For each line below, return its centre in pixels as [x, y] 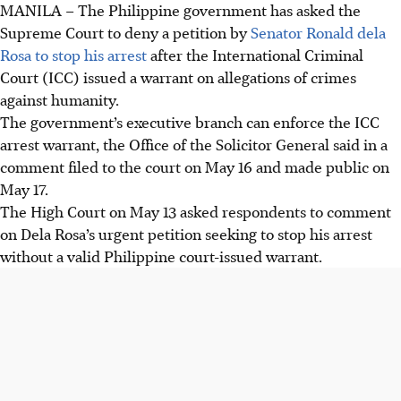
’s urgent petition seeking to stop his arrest [229, 233]
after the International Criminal [255, 54]
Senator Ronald [302, 32]
